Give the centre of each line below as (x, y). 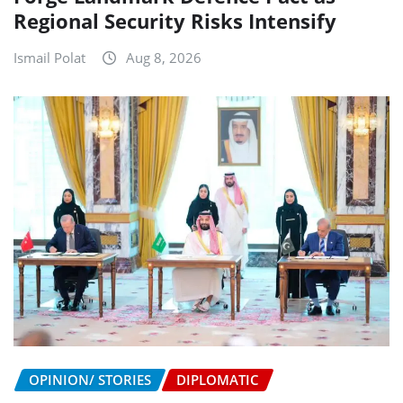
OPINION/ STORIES (90, 380)
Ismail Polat (49, 57)
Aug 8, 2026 (164, 57)
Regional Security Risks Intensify (175, 20)
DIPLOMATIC (218, 380)
